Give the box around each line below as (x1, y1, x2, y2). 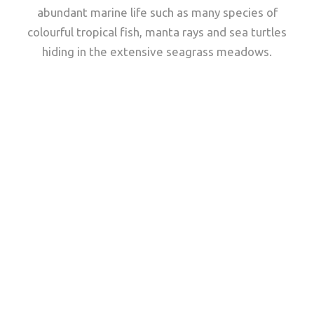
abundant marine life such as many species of (36, 5, 278, 19)
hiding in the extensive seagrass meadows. (42, 44, 272, 58)
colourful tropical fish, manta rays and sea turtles (27, 25, 287, 39)
